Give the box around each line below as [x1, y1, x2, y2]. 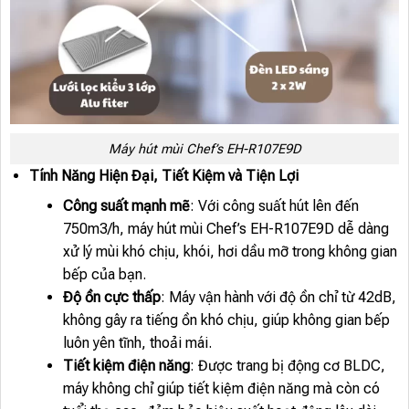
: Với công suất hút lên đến [189, 197, 359, 215]
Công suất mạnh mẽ [62, 197, 190, 215]
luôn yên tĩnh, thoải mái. [62, 334, 212, 352]
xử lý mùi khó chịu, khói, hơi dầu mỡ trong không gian [62, 243, 397, 261]
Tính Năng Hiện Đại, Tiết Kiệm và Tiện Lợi [28, 167, 299, 185]
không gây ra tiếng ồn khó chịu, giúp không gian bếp [62, 311, 390, 330]
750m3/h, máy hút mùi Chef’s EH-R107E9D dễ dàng [62, 220, 389, 238]
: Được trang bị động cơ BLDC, [189, 357, 385, 375]
